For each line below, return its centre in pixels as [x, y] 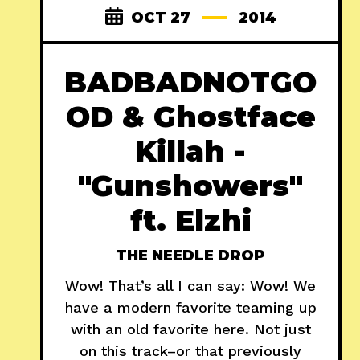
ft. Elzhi [190, 220]
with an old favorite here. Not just [190, 329]
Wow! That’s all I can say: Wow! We [191, 285]
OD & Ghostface [190, 116]
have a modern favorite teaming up [190, 307]
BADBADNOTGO [191, 82]
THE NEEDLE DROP [191, 255]
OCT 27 [160, 17]
